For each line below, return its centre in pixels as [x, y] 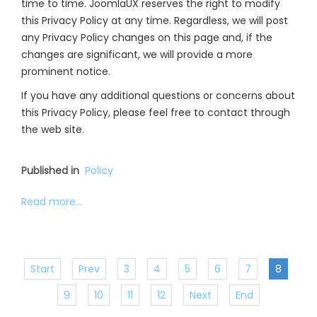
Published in [50, 171]
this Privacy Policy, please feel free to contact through [156, 113]
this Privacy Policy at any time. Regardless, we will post [155, 21]
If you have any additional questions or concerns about [158, 96]
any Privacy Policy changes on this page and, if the [147, 38]
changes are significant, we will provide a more [137, 54]
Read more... [52, 202]
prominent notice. [66, 71]
